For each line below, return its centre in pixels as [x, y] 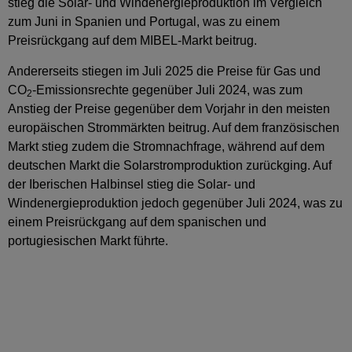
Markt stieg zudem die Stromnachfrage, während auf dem [166, 146]
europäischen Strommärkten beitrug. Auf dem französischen [174, 127]
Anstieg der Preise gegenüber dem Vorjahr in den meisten [169, 108]
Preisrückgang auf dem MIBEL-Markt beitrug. [132, 41]
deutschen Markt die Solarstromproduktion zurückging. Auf [170, 165]
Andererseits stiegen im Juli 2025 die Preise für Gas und [164, 71]
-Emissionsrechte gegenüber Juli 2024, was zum [167, 90]
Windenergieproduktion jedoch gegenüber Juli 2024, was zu [175, 203]
